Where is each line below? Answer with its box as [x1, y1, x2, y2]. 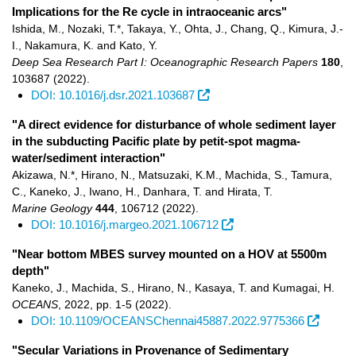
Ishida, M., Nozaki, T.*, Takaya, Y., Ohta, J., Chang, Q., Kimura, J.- [12, 22, 343, 35]
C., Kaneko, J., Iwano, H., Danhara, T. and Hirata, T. [12, 185, 273, 198]
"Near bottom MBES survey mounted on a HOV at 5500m [12, 247, 327, 261]
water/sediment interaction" [12, 151, 165, 164]
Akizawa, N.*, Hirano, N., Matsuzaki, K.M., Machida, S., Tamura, [12, 168, 332, 181]
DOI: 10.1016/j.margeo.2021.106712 [31, 218, 219, 231]
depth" [12, 264, 49, 277]
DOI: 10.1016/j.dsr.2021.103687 [31, 88, 195, 102]
